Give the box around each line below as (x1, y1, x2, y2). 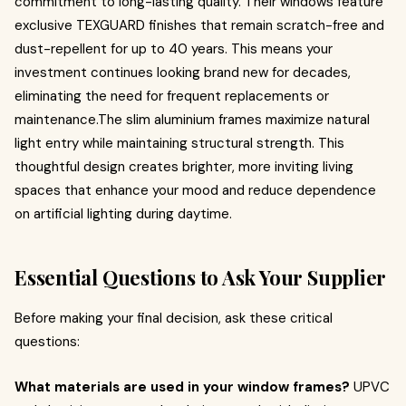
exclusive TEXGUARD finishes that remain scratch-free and (14, 16, 384, 34)
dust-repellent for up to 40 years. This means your (14, 40, 333, 58)
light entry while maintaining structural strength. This (14, 134, 344, 152)
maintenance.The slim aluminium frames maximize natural (14, 111, 370, 129)
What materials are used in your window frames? (14, 378, 350, 396)
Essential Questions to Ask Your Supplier (14, 264, 387, 291)
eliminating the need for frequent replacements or (14, 87, 329, 105)
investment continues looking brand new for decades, (14, 63, 351, 82)
